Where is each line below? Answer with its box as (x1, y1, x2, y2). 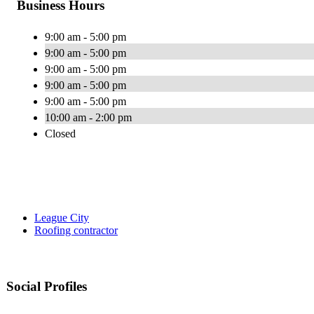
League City (34, 212, 89, 224)
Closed (45, 128, 76, 140)
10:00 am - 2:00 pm (45, 111, 132, 124)
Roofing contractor (34, 224, 118, 237)
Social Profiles (6, 279, 87, 294)
